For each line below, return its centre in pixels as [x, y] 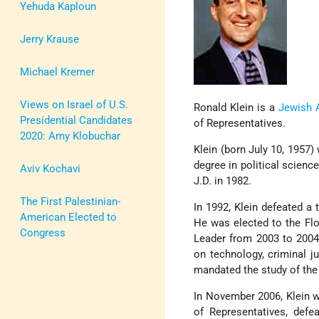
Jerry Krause [49, 39]
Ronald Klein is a [236, 108]
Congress [43, 232]
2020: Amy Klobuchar [70, 136]
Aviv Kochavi [50, 168]
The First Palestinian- [70, 201]
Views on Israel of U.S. [74, 104]
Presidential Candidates [76, 120]
